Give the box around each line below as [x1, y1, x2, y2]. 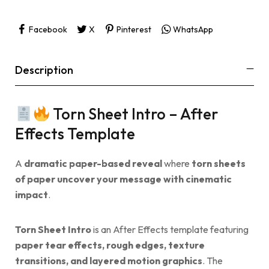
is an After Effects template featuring [91, 223, 249, 236]
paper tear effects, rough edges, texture [15, 239, 205, 252]
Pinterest [116, 23, 151, 35]
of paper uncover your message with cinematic [15, 173, 232, 186]
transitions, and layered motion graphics [15, 255, 202, 267]
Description [15, 63, 73, 77]
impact [15, 189, 48, 201]
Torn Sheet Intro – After [50, 104, 219, 124]
